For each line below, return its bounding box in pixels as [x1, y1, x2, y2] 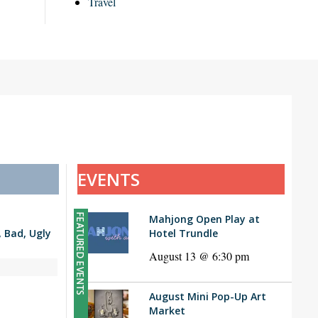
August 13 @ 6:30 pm [148, 248, 249, 264]
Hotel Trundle [148, 226, 218, 241]
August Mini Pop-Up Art [148, 290, 266, 304]
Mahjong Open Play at [148, 212, 260, 226]
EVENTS [77, 168, 140, 192]
